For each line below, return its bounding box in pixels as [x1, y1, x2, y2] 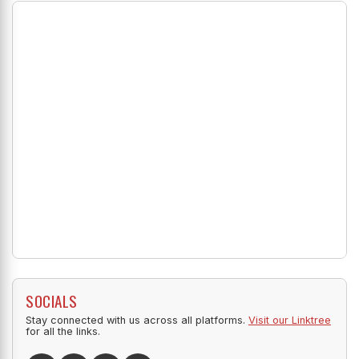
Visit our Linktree [248, 314, 331, 327]
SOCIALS [26, 289, 78, 313]
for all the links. [26, 325, 100, 338]
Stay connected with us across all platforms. [26, 314, 248, 327]
